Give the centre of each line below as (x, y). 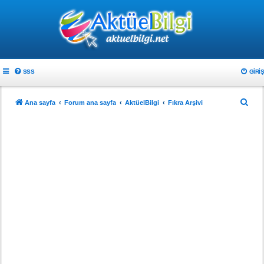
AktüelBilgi (142, 103)
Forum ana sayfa (90, 103)
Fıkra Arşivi (185, 103)
